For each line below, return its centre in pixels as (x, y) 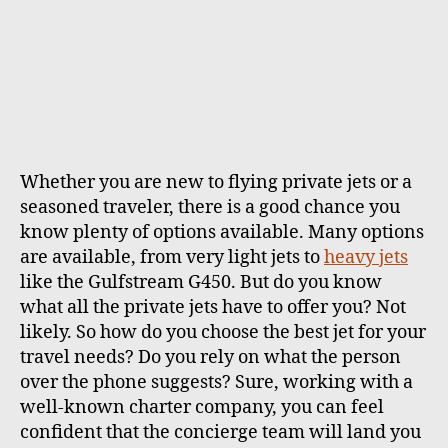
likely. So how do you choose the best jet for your (223, 333)
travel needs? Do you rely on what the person (210, 358)
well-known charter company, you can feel (202, 408)
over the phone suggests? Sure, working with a (216, 383)
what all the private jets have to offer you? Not (213, 308)
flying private (283, 183)
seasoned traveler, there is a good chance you (210, 208)
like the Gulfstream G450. (130, 283)
